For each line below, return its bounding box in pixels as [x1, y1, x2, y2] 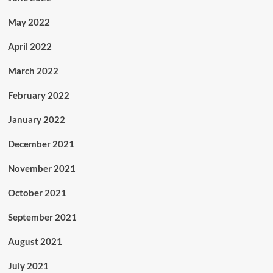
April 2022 [7, 41, 52, 52]
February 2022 [7, 90, 69, 101]
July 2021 [7, 260, 49, 272]
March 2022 [7, 65, 58, 77]
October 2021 [7, 187, 66, 199]
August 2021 [7, 236, 62, 247]
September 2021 [7, 211, 77, 223]
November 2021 [7, 163, 76, 174]
